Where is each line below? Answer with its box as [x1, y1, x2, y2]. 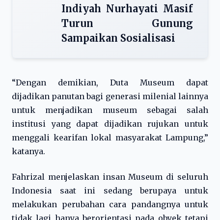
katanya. [12, 146, 45, 156]
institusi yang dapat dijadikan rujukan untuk [12, 119, 208, 129]
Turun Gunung [61, 17, 193, 29]
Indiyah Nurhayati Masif [61, 2, 193, 15]
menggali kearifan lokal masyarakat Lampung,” [12, 133, 208, 142]
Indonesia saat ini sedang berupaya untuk [12, 186, 208, 195]
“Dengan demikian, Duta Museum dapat [12, 78, 208, 87]
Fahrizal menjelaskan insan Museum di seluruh [12, 172, 208, 182]
